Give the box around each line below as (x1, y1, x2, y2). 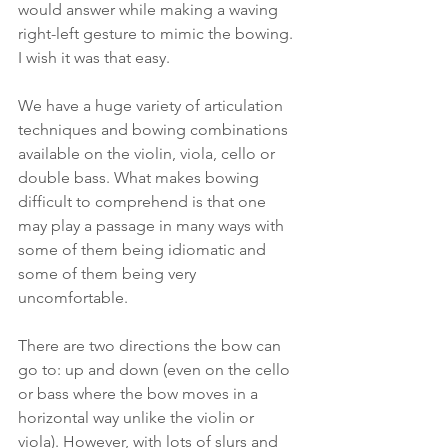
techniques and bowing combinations (18, 119, 292, 139)
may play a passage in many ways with (18, 215, 288, 235)
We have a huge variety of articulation (18, 95, 287, 115)
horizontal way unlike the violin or (18, 407, 258, 427)
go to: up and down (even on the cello (18, 359, 294, 379)
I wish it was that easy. (18, 47, 174, 67)
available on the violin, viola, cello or (18, 143, 279, 163)
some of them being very (18, 263, 200, 283)
